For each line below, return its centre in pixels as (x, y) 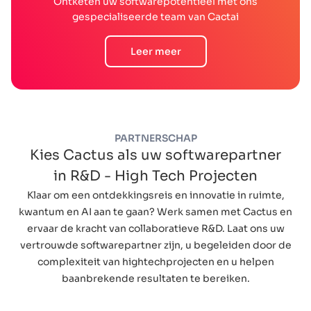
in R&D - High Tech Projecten (155, 176)
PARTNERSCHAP (155, 138)
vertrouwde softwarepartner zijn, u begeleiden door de (155, 245)
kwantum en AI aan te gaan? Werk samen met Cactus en (155, 212)
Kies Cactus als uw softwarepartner (155, 155)
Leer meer (155, 52)
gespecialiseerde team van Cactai (155, 17)
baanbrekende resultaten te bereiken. (155, 279)
